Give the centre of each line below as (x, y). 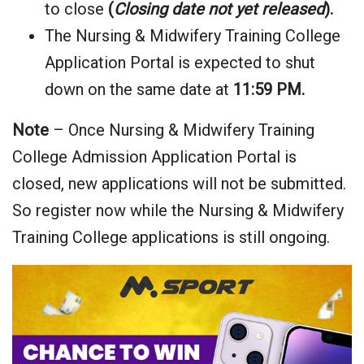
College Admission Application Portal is (154, 157)
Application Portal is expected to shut (180, 63)
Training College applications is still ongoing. (171, 238)
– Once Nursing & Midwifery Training (182, 130)
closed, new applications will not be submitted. (179, 184)
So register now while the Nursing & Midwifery (178, 211)
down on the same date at (139, 90)
